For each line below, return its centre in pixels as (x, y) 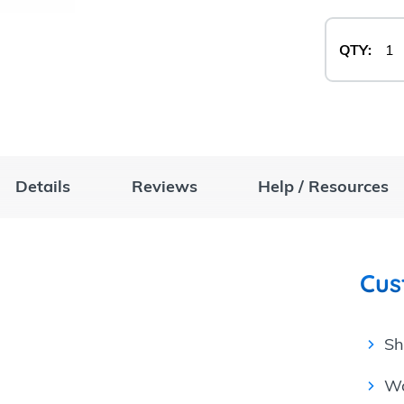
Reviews (164, 187)
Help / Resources (323, 187)
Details (43, 187)
